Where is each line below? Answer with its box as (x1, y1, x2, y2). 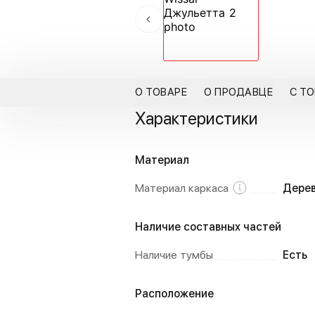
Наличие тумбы (135, 248, 213, 262)
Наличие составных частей (135, 220, 281, 233)
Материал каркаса (135, 181, 229, 195)
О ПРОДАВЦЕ (204, 86, 273, 98)
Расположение (135, 287, 214, 300)
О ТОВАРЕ (135, 86, 187, 98)
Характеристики (135, 108, 258, 129)
